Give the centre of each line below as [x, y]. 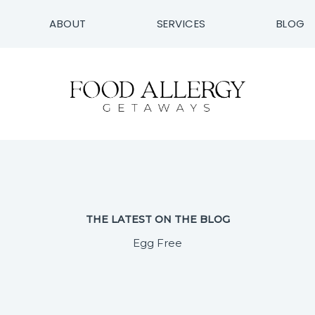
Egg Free [157, 243]
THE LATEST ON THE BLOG [157, 220]
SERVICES [181, 24]
